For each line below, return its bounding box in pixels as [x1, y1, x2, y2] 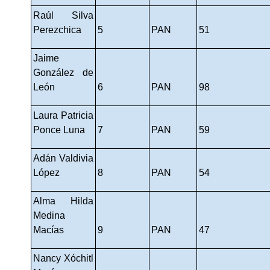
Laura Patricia [33, 110, 93, 121]
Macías [33, 224, 64, 235]
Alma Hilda [33, 195, 93, 206]
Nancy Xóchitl [33, 253, 93, 263]
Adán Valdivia [33, 152, 93, 163]
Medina [33, 210, 65, 221]
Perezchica [33, 24, 81, 35]
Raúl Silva [33, 10, 93, 20]
